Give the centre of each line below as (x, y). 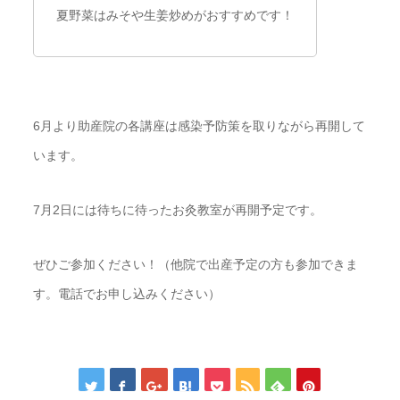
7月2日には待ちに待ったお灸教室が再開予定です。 (178, 209)
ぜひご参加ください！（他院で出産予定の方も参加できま (196, 264)
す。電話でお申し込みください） (127, 293)
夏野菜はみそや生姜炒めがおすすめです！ (175, 15)
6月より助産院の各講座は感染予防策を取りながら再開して (200, 125)
